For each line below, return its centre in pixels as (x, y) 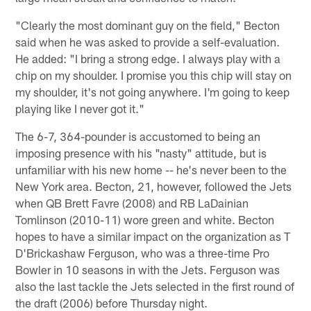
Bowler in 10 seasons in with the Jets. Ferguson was (148, 269)
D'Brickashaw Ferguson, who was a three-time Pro (143, 252)
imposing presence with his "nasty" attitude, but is (141, 152)
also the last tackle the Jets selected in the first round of (155, 286)
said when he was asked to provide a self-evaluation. (148, 41)
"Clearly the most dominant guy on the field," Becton (148, 25)
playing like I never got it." (80, 108)
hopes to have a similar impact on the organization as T (153, 236)
